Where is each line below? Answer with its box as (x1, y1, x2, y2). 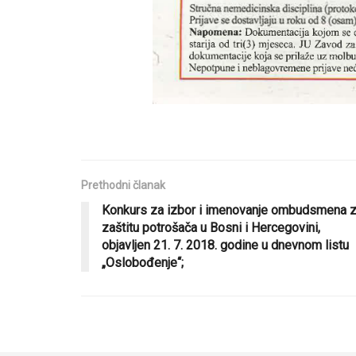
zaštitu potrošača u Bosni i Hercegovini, (102, 220, 320, 236)
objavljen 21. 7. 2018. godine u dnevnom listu (102, 238, 349, 253)
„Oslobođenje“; (102, 255, 184, 271)
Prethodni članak (81, 179, 165, 192)
